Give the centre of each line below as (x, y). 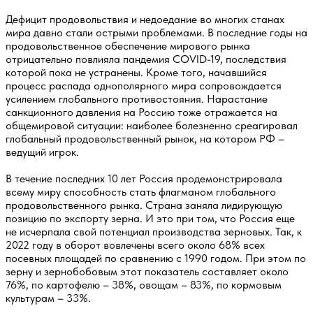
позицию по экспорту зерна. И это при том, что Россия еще (150, 218)
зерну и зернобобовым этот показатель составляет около (147, 271)
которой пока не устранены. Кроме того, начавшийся (136, 72)
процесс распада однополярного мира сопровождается (144, 85)
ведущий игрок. (42, 152)
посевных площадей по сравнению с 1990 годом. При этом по (156, 258)
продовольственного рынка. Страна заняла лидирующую (144, 205)
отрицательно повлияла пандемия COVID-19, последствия (146, 59)
